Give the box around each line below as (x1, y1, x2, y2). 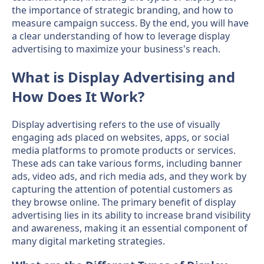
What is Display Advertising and (12, 67, 235, 87)
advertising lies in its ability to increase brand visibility (12, 208, 250, 222)
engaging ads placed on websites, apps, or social (12, 130, 229, 144)
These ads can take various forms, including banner (12, 156, 242, 170)
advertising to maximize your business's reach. (12, 42, 220, 55)
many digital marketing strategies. (12, 234, 165, 247)
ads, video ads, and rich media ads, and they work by (12, 169, 246, 183)
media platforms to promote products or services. (12, 143, 236, 157)
